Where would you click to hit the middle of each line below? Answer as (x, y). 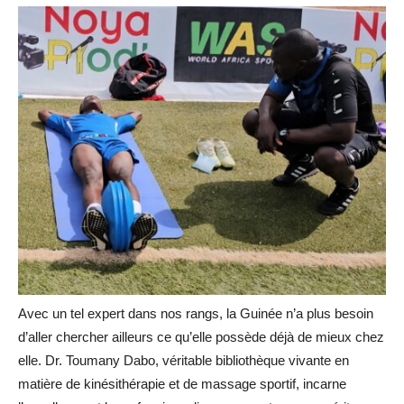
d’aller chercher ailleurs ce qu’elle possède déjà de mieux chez (201, 336)
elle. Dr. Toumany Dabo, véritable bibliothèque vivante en (184, 360)
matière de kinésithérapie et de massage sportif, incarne (182, 383)
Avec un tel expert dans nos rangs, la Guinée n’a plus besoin (196, 313)
